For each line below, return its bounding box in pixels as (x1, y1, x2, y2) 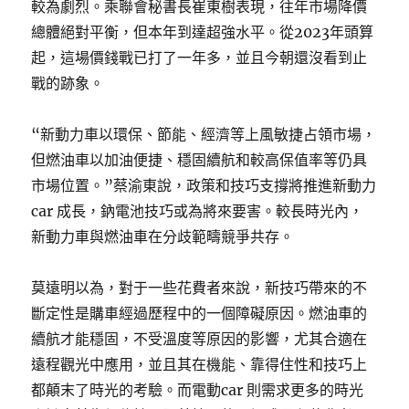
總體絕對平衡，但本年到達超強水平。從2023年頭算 (31, 23, 374, 41)
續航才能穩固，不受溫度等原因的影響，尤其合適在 (31, 330, 368, 348)
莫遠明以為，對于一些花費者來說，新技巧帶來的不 (31, 278, 368, 297)
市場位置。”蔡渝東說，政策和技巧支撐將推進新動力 (31, 176, 377, 194)
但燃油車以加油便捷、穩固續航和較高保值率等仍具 (31, 151, 368, 169)
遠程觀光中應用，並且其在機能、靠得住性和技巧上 (31, 355, 368, 373)
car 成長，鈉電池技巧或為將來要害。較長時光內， (31, 202, 364, 220)
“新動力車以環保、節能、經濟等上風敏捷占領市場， (31, 125, 377, 143)
